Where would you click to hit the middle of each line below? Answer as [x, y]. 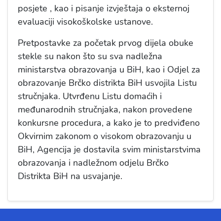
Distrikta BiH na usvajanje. [71, 176]
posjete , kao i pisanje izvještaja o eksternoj [104, 9]
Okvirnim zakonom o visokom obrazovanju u [105, 136]
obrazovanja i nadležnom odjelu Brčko [93, 163]
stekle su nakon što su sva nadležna [90, 56]
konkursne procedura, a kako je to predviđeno [109, 123]
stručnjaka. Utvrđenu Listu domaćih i [90, 96]
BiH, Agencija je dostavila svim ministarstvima [109, 150]
